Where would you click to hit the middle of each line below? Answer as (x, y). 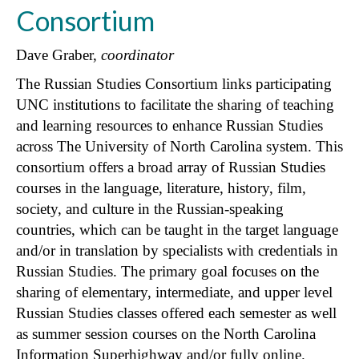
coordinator (137, 54)
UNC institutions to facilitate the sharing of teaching (175, 104)
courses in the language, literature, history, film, (161, 188)
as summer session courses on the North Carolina (166, 333)
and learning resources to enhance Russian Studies (169, 125)
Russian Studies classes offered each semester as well (176, 313)
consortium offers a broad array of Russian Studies (171, 167)
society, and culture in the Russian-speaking (150, 208)
